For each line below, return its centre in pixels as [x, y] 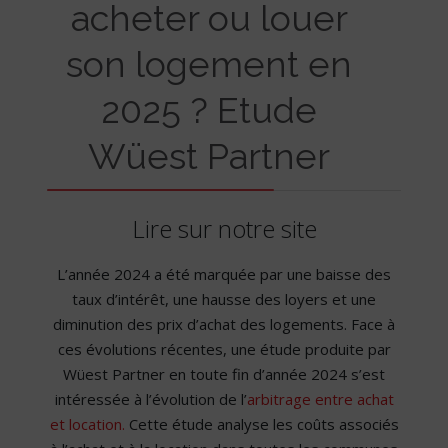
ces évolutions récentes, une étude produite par [224, 349]
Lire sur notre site [224, 229]
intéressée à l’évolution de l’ [150, 399]
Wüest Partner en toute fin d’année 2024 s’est [224, 374]
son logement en [209, 64]
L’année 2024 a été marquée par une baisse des [224, 274]
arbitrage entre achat [320, 399]
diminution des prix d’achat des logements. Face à [224, 324]
